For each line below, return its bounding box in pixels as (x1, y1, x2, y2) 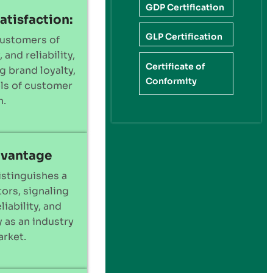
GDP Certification (146, 1, 225, 13)
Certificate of (146, 60, 205, 72)
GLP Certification (146, 31, 223, 43)
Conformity (146, 75, 197, 87)
